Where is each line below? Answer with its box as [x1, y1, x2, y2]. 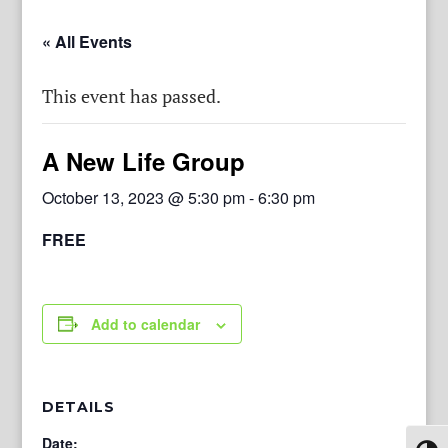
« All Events [42, 29, 133, 53]
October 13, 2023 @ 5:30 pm [42, 185, 246, 209]
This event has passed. [42, 83, 222, 108]
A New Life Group [42, 143, 246, 178]
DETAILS [42, 397, 116, 416]
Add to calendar [91, 313, 201, 334]
